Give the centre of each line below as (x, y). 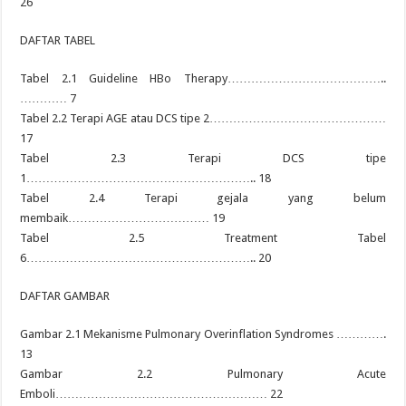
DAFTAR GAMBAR (65, 296)
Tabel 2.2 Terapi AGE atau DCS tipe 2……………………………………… (203, 118)
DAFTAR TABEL (58, 40)
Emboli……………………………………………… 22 (152, 394)
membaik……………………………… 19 (123, 218)
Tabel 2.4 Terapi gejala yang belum (203, 198)
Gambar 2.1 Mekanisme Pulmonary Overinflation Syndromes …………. (203, 334)
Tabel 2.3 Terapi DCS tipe (203, 158)
